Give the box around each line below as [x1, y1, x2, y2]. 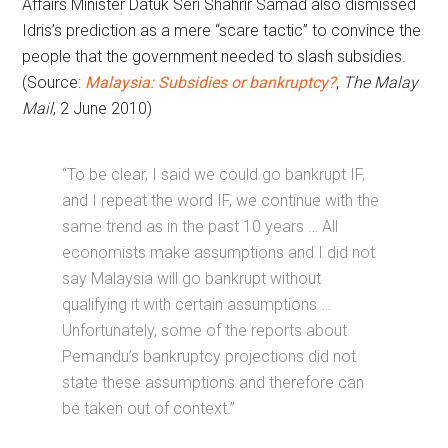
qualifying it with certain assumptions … [62, 295, 332, 314]
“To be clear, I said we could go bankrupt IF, [62, 165, 366, 184]
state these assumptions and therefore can [62, 373, 365, 392]
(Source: [22, 73, 86, 92]
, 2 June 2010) [53, 99, 153, 118]
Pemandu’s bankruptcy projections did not [62, 347, 357, 366]
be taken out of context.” [62, 399, 236, 418]
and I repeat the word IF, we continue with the [62, 191, 380, 210]
